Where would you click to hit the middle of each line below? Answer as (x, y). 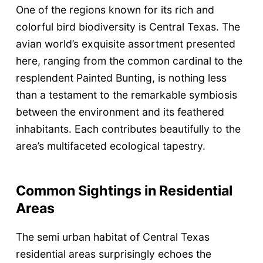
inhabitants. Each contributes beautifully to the (128, 129)
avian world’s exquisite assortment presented (125, 44)
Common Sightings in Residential (124, 191)
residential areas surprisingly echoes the (113, 254)
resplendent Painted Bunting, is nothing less (121, 78)
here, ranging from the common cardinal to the (129, 61)
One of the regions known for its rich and (115, 10)
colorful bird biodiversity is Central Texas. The (128, 27)
